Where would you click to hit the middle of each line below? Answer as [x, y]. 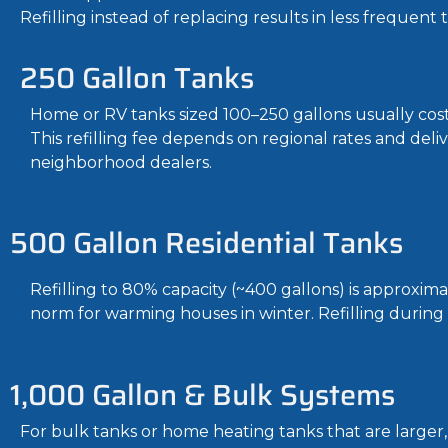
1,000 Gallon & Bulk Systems [202, 394]
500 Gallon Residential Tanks [206, 243]
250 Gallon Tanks [137, 77]
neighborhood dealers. [121, 162]
